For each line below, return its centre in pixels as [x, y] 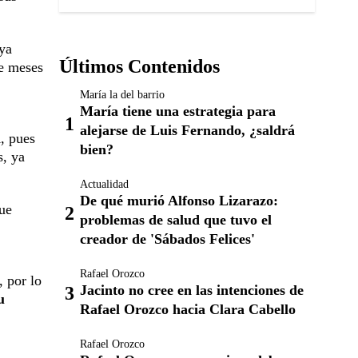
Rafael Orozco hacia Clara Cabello [188, 309]
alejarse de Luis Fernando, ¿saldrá [187, 130]
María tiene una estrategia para [178, 111]
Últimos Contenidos [139, 66]
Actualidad [104, 184]
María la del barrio [122, 95]
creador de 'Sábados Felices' [167, 239]
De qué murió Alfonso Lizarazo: [179, 201]
